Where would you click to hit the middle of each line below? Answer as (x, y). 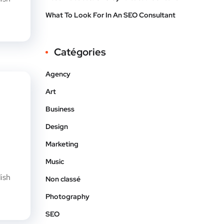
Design (57, 126)
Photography (67, 196)
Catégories (80, 52)
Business (60, 109)
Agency (58, 74)
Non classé (63, 179)
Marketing (62, 144)
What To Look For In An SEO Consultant (110, 15)
